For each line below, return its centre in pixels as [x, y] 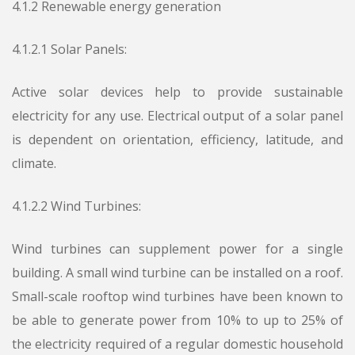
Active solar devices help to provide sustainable [177, 92]
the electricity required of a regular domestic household [177, 344]
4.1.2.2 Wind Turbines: [76, 206]
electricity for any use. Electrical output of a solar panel [177, 116]
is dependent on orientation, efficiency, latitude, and [177, 140]
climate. [34, 164]
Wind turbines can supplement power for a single [177, 249]
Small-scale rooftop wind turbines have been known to [177, 297]
